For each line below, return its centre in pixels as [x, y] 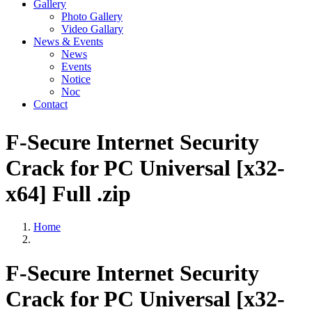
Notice [76, 79]
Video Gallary [92, 29]
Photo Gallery [92, 16]
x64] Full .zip [68, 193]
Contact [50, 104]
